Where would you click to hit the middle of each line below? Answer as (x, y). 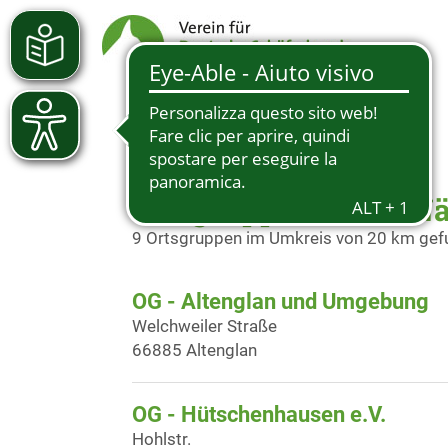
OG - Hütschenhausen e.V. (259, 414)
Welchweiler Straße (204, 326)
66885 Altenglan (194, 350)
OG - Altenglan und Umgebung (280, 301)
